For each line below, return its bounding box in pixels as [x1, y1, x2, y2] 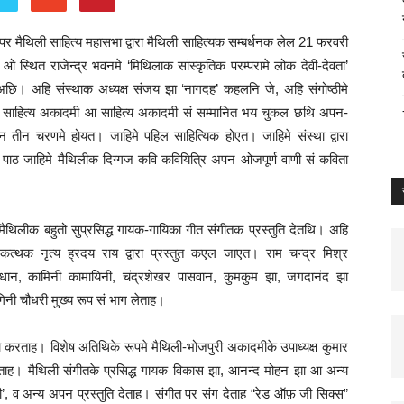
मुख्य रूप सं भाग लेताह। [51, 292, 165, 308]
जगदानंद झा [287, 269, 349, 284]
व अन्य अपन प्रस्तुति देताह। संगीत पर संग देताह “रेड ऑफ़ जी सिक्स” [12, 386, 349, 401]
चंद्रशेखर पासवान [123, 269, 213, 284]
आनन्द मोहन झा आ [228, 363, 322, 378]
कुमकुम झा [223, 269, 277, 284]
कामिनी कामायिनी [28, 269, 113, 284]
